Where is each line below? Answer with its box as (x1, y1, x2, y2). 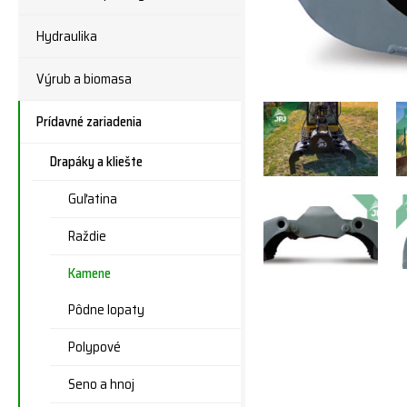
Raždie (68, 225, 106, 247)
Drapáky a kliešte (50, 151, 143, 173)
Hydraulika (36, 25, 97, 47)
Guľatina (68, 188, 117, 210)
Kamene (68, 263, 111, 284)
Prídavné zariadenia (36, 111, 142, 133)
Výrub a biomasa (36, 68, 132, 90)
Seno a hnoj (68, 373, 134, 395)
